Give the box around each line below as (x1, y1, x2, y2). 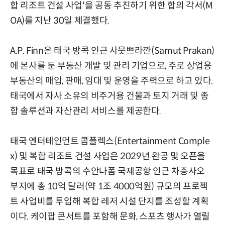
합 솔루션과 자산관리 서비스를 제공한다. (10, 105, 162, 117)
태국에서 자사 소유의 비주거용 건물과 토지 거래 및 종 (10, 90, 209, 101)
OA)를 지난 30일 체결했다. (10, 15, 109, 26)
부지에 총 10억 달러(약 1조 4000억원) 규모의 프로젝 (10, 180, 208, 192)
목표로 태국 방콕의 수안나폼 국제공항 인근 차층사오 (10, 165, 205, 177)
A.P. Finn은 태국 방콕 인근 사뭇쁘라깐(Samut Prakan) (10, 45, 214, 56)
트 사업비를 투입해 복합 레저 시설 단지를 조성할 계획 (10, 195, 209, 207)
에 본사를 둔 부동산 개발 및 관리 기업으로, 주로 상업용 (10, 60, 212, 71)
